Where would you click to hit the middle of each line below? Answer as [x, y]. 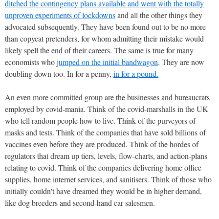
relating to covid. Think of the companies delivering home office [103, 167]
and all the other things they [159, 15]
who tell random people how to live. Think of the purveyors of [100, 120]
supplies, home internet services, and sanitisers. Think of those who [108, 179]
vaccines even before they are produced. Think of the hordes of [102, 144]
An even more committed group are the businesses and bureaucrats [107, 97]
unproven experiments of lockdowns [60, 15]
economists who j [32, 62]
